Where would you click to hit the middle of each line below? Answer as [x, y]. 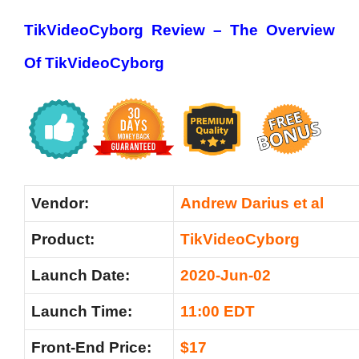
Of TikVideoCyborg [94, 63]
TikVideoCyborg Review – [127, 30]
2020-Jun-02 [226, 275]
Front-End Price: [91, 347]
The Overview [282, 30]
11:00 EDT [218, 311]
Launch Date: [81, 275]
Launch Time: [82, 311]
